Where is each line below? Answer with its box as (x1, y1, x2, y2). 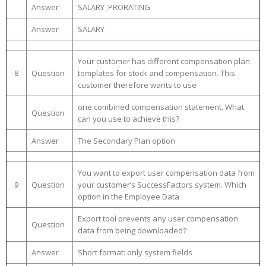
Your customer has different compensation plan (78, 56, 250, 66)
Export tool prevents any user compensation (78, 213, 238, 224)
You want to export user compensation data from (78, 167, 255, 178)
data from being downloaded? (78, 225, 186, 236)
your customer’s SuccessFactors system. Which (78, 179, 246, 190)
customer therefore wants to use (78, 80, 197, 90)
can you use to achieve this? (78, 113, 179, 124)
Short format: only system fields (78, 247, 192, 258)
